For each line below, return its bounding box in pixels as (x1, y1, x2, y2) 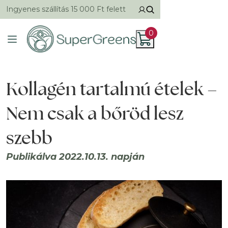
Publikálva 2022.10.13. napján (6, 151, 145, 162)
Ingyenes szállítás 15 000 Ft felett (6, 5, 126, 14)
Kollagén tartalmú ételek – (6, 77, 217, 100)
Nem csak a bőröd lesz (6, 101, 184, 125)
